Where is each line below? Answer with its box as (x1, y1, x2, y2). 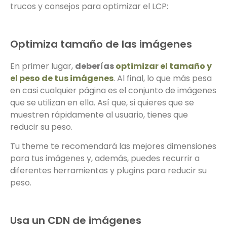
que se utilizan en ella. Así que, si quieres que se (10, 96, 194, 108)
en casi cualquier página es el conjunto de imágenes (10, 84, 216, 96)
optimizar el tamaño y (116, 60, 212, 72)
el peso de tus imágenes (10, 72, 113, 84)
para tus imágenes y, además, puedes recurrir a (10, 153, 200, 165)
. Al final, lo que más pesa (113, 72, 212, 84)
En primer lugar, (10, 60, 75, 72)
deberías (75, 60, 116, 72)
